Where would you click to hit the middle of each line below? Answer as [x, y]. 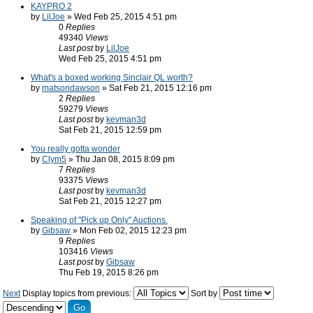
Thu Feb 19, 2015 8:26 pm [109, 272]
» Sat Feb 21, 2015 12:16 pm [156, 88]
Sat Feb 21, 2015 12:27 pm [110, 201]
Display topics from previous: [78, 293]
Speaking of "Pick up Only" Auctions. [99, 220]
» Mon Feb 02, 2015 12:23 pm [129, 231]
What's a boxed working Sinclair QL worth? [112, 78]
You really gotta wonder [75, 149]
